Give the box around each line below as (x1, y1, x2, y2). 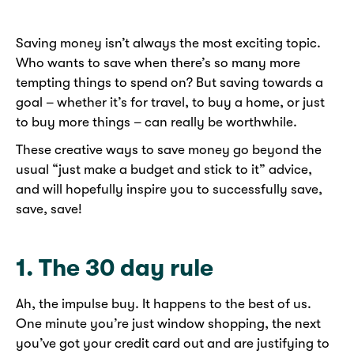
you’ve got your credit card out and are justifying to (16, 336, 330, 352)
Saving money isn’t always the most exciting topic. (16, 36, 321, 51)
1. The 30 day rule (16, 254, 213, 282)
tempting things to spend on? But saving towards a (16, 75, 323, 91)
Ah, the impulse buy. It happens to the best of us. (16, 296, 311, 312)
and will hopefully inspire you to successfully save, (16, 182, 322, 198)
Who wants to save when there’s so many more (16, 55, 300, 71)
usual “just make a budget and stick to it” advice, (16, 162, 312, 178)
